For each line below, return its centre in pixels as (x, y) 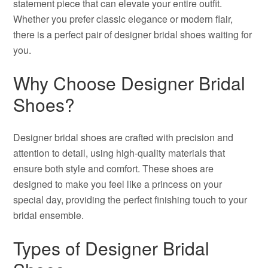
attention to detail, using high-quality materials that (119, 153)
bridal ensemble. (49, 215)
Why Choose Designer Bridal (130, 83)
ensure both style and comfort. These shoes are (114, 168)
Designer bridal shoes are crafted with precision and (124, 137)
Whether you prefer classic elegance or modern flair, (123, 19)
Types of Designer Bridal (112, 248)
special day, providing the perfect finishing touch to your (130, 200)
